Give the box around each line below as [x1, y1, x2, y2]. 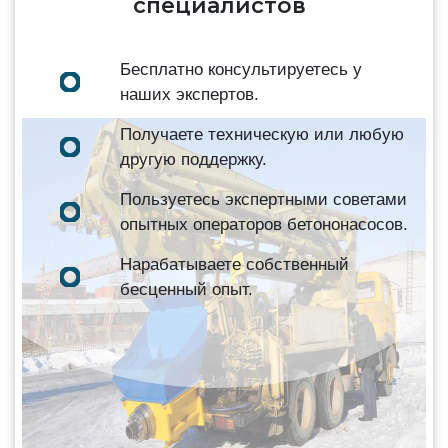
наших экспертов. [120, 84, 259, 104]
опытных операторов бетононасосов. [120, 214, 408, 234]
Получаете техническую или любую [120, 124, 404, 144]
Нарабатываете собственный [120, 254, 349, 274]
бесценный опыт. [120, 279, 253, 299]
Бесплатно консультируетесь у [120, 59, 362, 79]
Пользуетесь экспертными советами [120, 189, 407, 209]
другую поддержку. [120, 149, 267, 169]
